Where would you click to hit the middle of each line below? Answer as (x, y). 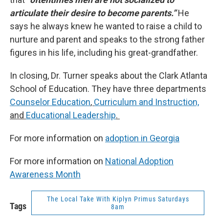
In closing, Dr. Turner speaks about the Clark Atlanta (109, 76)
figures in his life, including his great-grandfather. (104, 53)
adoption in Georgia (142, 138)
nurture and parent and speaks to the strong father (107, 40)
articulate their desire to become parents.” (94, 13)
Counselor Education (50, 102)
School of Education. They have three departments (108, 89)
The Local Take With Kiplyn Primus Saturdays (118, 199)
